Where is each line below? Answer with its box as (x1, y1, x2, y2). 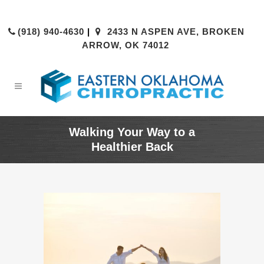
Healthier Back (91, 140, 173, 153)
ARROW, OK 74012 (81, 40, 169, 50)
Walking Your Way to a (69, 126, 195, 138)
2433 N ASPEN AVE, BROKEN (104, 27, 245, 37)
